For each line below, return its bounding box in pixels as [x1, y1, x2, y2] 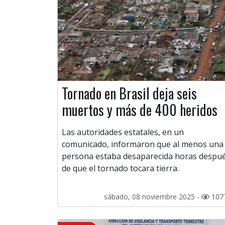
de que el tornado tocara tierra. [62, 163, 179, 174]
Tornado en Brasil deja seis [62, 83, 197, 104]
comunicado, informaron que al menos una [62, 139, 223, 150]
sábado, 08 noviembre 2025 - [104, 192, 201, 202]
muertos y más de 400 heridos [62, 99, 217, 121]
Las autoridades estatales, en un [62, 127, 184, 138]
